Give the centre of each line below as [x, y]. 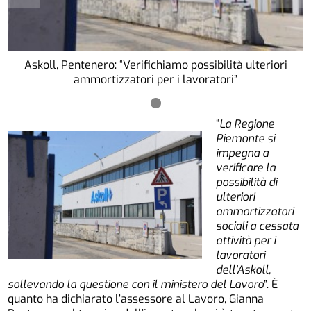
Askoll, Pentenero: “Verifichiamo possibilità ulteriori [155, 65]
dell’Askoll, [244, 269]
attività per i [246, 240]
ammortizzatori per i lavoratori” [155, 80]
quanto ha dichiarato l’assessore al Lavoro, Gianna [136, 299]
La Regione [247, 124]
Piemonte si [246, 138]
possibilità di [247, 182]
